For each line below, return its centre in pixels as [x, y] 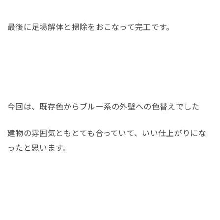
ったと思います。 [39, 148]
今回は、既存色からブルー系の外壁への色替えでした [104, 106]
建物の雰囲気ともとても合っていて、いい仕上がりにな [107, 133]
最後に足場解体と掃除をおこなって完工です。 [91, 27]
